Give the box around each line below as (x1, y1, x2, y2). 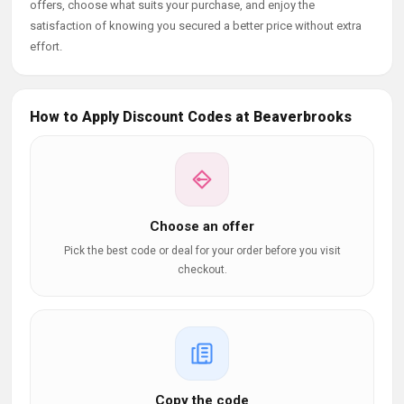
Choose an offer (150, 218, 254, 234)
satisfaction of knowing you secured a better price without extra (30, 19, 362, 32)
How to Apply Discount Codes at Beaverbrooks (30, 108, 352, 125)
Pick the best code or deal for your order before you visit (63, 244, 341, 257)
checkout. (177, 263, 227, 276)
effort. (30, 40, 62, 53)
